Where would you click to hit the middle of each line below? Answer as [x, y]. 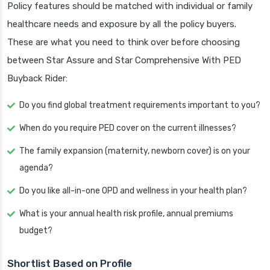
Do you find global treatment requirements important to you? [140, 105]
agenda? [36, 168]
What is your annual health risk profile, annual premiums [126, 214]
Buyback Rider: [37, 79]
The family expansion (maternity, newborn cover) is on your [135, 151]
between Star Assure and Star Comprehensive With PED [124, 61]
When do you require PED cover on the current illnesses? [128, 128]
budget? [36, 231]
